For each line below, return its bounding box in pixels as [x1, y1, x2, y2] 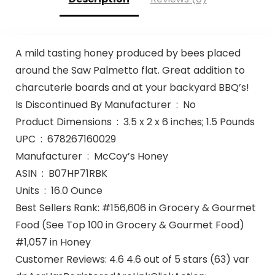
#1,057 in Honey [15, 234, 91, 249]
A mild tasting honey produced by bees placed [15, 45, 241, 60]
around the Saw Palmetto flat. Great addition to [15, 63, 245, 77]
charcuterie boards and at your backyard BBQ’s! [15, 80, 249, 95]
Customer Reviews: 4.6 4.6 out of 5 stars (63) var [15, 252, 249, 266]
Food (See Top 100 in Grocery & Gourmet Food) [15, 217, 244, 232]
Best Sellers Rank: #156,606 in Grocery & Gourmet [15, 200, 256, 215]
